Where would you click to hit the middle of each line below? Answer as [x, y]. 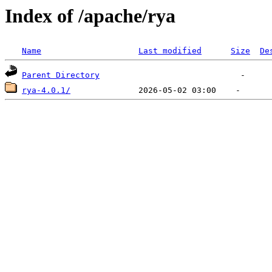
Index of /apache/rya [90, 16]
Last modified [170, 51]
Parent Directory [61, 75]
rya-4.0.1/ [46, 90]
